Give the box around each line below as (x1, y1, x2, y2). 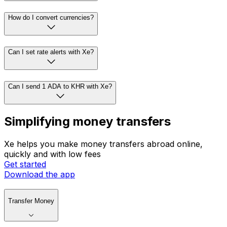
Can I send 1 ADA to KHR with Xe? (8, 82, 112, 90)
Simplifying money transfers (4, 114, 171, 129)
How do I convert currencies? (8, 14, 94, 22)
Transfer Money (8, 197, 54, 205)
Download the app (4, 169, 75, 180)
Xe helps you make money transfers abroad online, (4, 139, 203, 149)
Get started (4, 159, 46, 170)
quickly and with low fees (4, 149, 101, 160)
